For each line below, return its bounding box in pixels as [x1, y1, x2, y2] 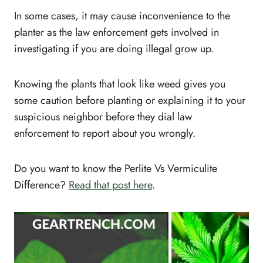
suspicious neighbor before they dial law [14, 109, 192, 125]
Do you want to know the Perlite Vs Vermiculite [14, 161, 217, 177]
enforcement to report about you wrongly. [14, 126, 195, 141]
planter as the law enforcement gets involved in [14, 25, 219, 41]
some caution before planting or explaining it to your [14, 93, 245, 109]
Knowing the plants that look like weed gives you [14, 76, 225, 92]
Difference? [14, 177, 69, 193]
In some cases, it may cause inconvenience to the [14, 8, 230, 24]
